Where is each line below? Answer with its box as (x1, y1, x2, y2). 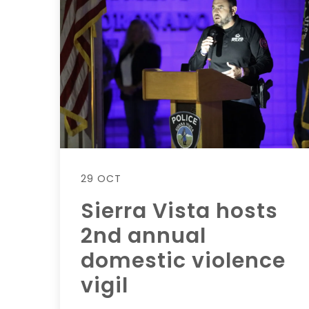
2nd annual (81, 221, 206, 250)
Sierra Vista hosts (81, 196, 278, 226)
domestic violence (81, 246, 286, 275)
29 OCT (81, 171, 121, 186)
